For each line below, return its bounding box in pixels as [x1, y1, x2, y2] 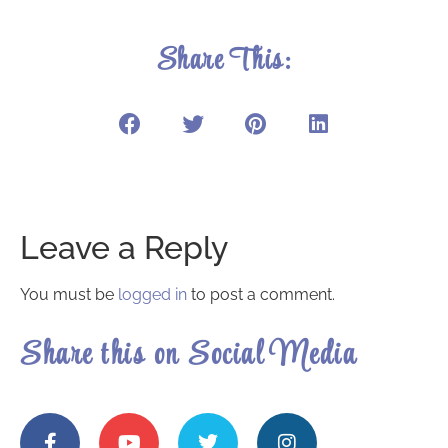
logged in [118, 284, 187, 304]
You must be [20, 284, 118, 304]
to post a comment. [187, 284, 335, 304]
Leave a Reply [20, 228, 228, 266]
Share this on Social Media [20, 332, 357, 382]
